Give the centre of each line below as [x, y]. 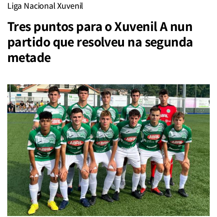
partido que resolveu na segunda [100, 41]
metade [29, 57]
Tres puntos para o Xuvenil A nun [100, 26]
